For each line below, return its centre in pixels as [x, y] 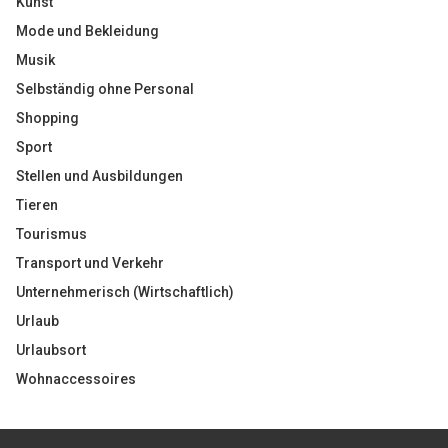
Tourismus [51, 234]
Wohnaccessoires [76, 379]
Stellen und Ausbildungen [99, 176]
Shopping [47, 118]
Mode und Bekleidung [87, 31]
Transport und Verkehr [90, 263]
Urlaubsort [51, 350]
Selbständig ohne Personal [105, 89]
